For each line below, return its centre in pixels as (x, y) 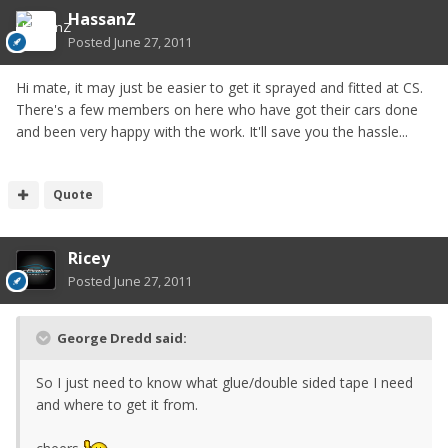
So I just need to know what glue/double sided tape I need (224, 382)
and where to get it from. (117, 404)
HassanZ (102, 18)
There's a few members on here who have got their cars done (217, 109)
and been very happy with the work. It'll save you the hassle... (212, 131)
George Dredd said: (120, 337)
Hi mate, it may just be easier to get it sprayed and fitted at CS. (219, 87)
